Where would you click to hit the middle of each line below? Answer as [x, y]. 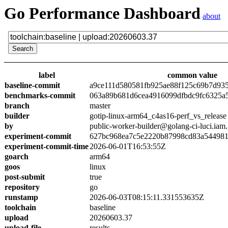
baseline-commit [32, 85]
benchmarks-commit [40, 95]
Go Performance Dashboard [102, 13]
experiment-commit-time [47, 146]
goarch [17, 156]
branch [17, 106]
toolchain [20, 207]
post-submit [25, 177]
